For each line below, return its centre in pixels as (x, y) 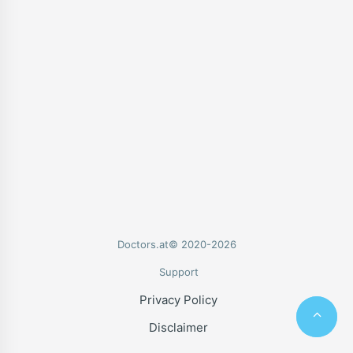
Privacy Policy (178, 300)
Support (178, 272)
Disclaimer (178, 328)
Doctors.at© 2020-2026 (176, 244)
